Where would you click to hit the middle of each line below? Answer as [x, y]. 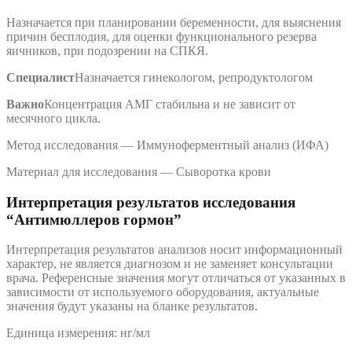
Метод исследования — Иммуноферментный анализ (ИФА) [167, 145]
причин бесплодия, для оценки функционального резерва [161, 37]
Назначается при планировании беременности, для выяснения [174, 23]
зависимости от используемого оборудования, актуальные [163, 292]
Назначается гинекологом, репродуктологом [194, 78]
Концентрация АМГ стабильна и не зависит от [170, 104]
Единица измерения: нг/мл [78, 333]
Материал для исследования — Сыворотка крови [139, 172]
